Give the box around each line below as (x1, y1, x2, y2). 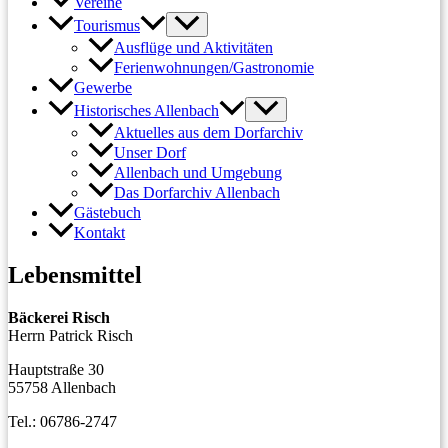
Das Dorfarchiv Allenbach (114, 184, 280, 202)
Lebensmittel (8, 262, 142, 289)
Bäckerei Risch (8, 309, 110, 327)
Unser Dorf (114, 144, 186, 162)
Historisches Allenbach (74, 102, 219, 120)
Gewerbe (74, 79, 132, 97)
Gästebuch (74, 204, 141, 222)
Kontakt (74, 224, 125, 242)
